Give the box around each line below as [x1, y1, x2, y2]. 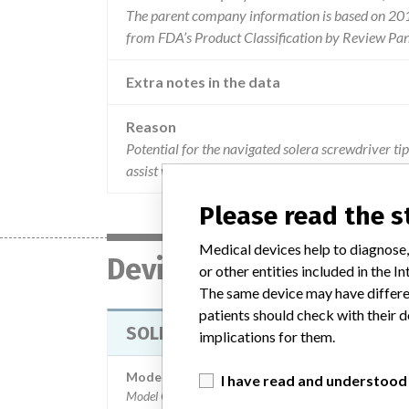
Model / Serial [126, 369, 210, 384]
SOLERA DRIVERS [126, 322, 264, 344]
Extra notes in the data [126, 73, 280, 90]
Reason [126, 118, 176, 135]
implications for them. [199, 327, 335, 345]
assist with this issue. [126, 162, 244, 179]
